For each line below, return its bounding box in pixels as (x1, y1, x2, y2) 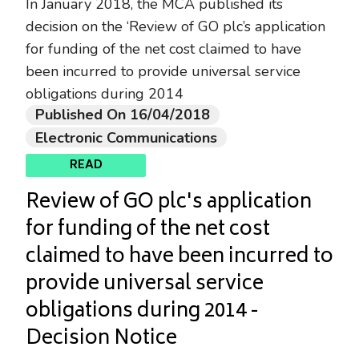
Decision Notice (26, 322, 177, 357)
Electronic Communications (35, 127, 217, 147)
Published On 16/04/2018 (35, 105, 210, 125)
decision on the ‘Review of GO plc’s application (26, 17, 325, 37)
